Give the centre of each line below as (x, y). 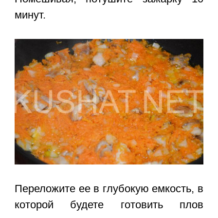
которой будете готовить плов (109, 205)
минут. (30, 15)
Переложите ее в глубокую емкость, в (109, 189)
